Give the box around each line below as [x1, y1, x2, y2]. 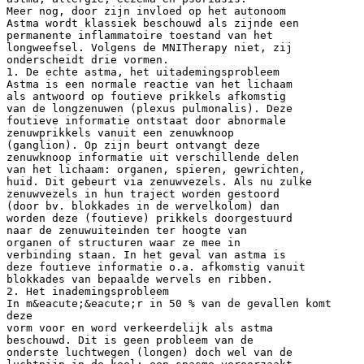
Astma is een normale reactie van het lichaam [6, 77, 292, 90]
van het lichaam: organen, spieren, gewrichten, [6, 162, 305, 175]
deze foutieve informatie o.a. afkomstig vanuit [6, 260, 305, 273]
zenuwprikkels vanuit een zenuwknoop [6, 126, 234, 139]
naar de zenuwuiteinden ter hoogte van [6, 223, 247, 236]
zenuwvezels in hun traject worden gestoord [6, 187, 279, 200]
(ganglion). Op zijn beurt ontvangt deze [6, 138, 260, 151]
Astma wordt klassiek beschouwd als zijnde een [6, 16, 299, 29]
